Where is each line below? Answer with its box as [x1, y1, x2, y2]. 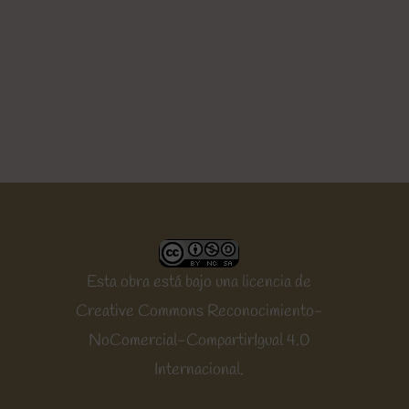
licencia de [242, 271, 312, 294]
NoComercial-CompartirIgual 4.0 [88, 330, 310, 352]
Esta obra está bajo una [87, 271, 243, 294]
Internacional [154, 359, 241, 382]
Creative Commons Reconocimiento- [75, 300, 323, 323]
